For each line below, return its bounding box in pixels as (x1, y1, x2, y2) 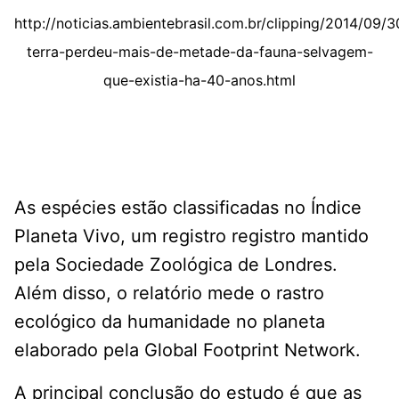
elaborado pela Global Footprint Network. (14, 339, 361, 362)
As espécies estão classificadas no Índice (14, 197, 362, 219)
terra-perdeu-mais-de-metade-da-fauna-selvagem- (26, 43, 373, 61)
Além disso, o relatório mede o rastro (14, 282, 324, 305)
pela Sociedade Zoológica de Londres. (14, 254, 338, 276)
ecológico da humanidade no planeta (14, 311, 325, 333)
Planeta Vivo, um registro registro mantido (14, 225, 369, 248)
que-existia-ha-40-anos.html (103, 71, 296, 90)
